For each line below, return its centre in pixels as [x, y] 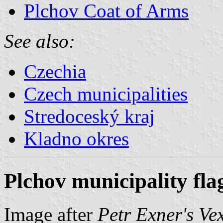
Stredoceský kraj [89, 116]
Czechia [55, 71]
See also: [40, 41]
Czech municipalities [106, 94]
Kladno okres [76, 138]
